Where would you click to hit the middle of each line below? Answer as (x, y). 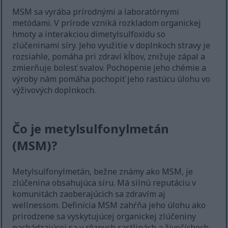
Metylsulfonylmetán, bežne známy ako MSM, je (103, 172)
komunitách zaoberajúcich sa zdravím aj (89, 194)
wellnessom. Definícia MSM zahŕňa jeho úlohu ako (109, 205)
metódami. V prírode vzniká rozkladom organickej (107, 23)
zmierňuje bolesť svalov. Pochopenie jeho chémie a (109, 68)
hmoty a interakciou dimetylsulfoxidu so (89, 34)
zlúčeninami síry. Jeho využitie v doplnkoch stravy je (111, 46)
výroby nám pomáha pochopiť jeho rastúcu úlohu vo (111, 79)
